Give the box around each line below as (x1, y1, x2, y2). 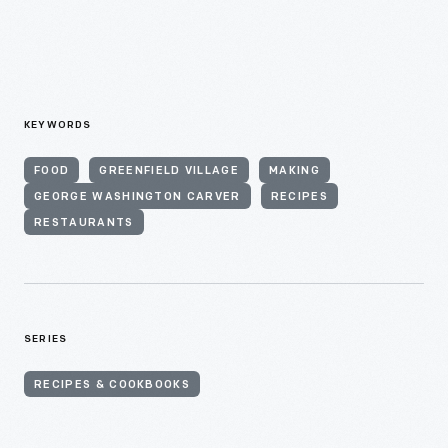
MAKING (269, 165, 320, 177)
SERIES (24, 333, 68, 345)
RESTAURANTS (34, 217, 134, 229)
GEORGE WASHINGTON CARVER (34, 191, 241, 203)
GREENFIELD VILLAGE (99, 165, 240, 177)
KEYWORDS (24, 119, 92, 131)
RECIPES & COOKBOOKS (34, 379, 191, 391)
